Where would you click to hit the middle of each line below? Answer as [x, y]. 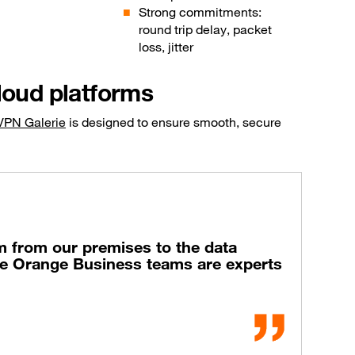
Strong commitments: [200, 11]
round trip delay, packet [206, 29]
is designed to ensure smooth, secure [174, 122]
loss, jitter [166, 46]
